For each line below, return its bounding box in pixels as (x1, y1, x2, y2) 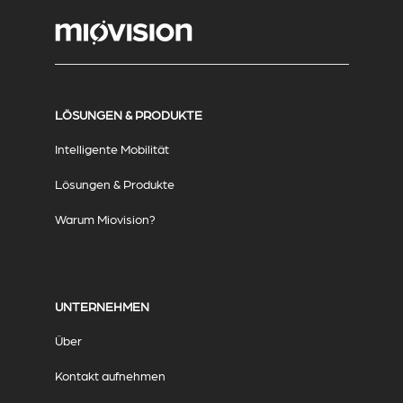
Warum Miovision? (54, 211, 156, 227)
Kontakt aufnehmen (54, 368, 166, 383)
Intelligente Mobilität (54, 141, 169, 157)
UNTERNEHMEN (54, 299, 149, 314)
